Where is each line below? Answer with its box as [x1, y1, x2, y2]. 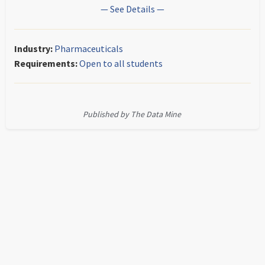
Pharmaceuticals [54, 43, 123, 54]
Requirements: [14, 57, 77, 69]
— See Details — [101, 3, 164, 15]
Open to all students [79, 57, 163, 69]
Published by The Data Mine [82, 109, 181, 119]
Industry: [14, 43, 53, 54]
